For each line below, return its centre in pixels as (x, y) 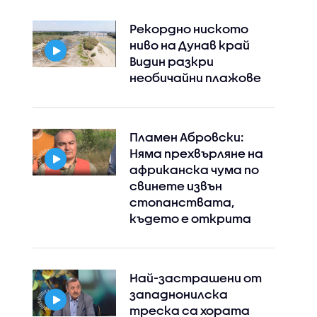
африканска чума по (194, 169)
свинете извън (175, 186)
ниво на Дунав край (189, 45)
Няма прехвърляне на (196, 153)
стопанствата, (182, 202)
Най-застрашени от (195, 278)
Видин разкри (171, 61)
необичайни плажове (195, 77)
